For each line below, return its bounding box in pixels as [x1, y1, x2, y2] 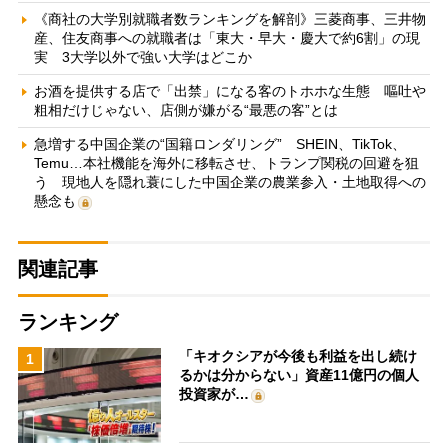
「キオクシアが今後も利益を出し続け [179, 348, 418, 365]
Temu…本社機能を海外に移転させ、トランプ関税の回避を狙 [33, 155, 419, 172]
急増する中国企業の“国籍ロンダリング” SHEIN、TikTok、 [33, 136, 406, 153]
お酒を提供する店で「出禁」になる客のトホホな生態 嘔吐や [33, 83, 426, 100]
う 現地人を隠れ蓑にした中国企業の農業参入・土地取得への [33, 174, 426, 191]
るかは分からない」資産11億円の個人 [179, 367, 420, 384]
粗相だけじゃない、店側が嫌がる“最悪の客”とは [33, 102, 338, 119]
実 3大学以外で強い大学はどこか [33, 49, 252, 66]
